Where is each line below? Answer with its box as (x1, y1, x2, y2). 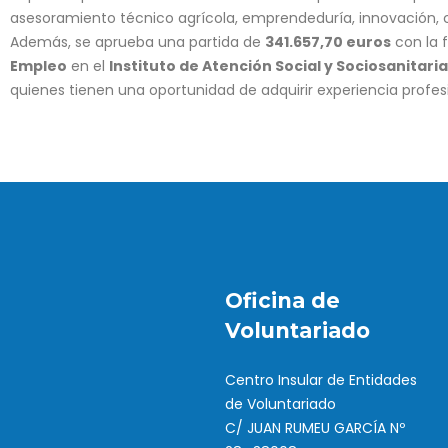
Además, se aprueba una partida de (10, 32, 265, 52)
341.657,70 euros (265, 32, 391, 52)
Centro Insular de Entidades (225, 370, 417, 390)
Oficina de (225, 288, 340, 313)
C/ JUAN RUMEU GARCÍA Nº (225, 418, 405, 438)
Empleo (10, 56, 67, 76)
